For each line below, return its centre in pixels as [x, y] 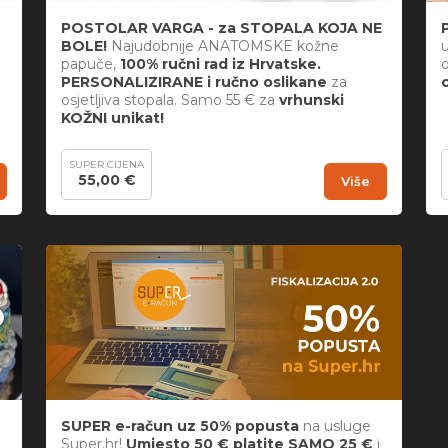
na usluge [335, 426]
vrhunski [311, 99]
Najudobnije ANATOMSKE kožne [223, 45]
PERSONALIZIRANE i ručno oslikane [196, 81]
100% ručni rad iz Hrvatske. [218, 63]
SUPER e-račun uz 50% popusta [180, 426]
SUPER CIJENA [106, 164]
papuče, [88, 63]
